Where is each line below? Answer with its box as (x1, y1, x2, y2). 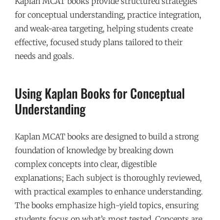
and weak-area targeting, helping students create (15, 24, 193, 34)
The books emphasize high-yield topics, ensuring (15, 200, 198, 210)
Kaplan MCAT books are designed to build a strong (15, 131, 198, 141)
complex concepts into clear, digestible (15, 159, 157, 169)
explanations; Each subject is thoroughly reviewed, (15, 172, 202, 183)
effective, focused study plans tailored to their (15, 37, 183, 48)
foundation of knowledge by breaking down (15, 145, 173, 155)
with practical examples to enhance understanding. (15, 186, 203, 196)
